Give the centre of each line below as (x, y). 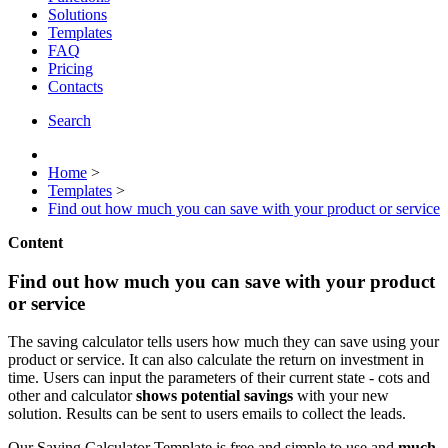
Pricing (70, 68)
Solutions (77, 14)
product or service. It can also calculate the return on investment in (216, 360)
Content (35, 242)
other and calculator (72, 396)
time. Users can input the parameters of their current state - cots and (219, 378)
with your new (341, 396)
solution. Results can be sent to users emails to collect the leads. (207, 414)
